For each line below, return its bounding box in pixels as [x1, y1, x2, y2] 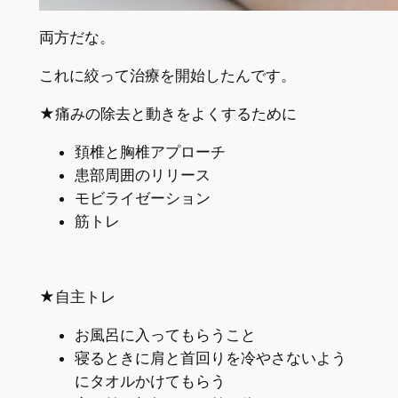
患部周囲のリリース [74, 165, 211, 184]
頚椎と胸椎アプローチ [74, 142, 226, 161]
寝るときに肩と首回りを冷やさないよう [74, 348, 346, 367]
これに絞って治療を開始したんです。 [38, 66, 296, 84]
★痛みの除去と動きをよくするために [38, 104, 297, 123]
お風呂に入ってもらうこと [74, 325, 256, 344]
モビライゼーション [74, 188, 211, 207]
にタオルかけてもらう [74, 371, 226, 390]
